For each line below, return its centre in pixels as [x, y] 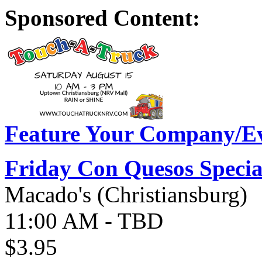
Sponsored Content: [102, 18]
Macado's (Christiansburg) [126, 194]
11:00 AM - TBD [84, 221]
